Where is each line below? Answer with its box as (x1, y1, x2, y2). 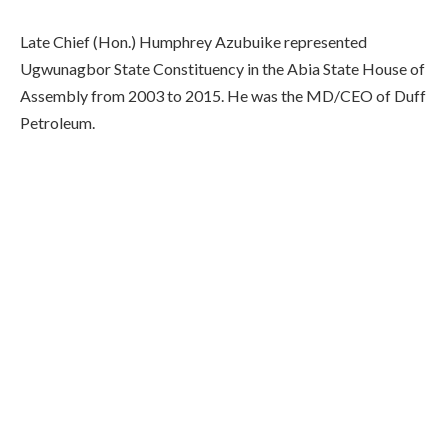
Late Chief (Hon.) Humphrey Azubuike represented (20, 31, 367, 51)
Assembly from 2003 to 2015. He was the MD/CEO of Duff (20, 85, 426, 105)
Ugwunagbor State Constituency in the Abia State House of (20, 58, 425, 78)
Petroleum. (20, 112, 95, 132)
